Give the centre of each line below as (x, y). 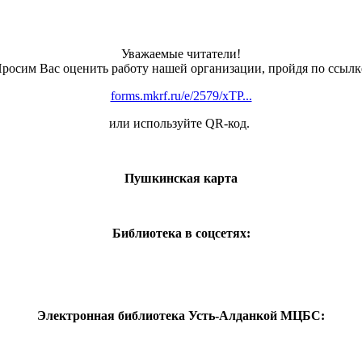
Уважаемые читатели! (181, 53)
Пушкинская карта (181, 178)
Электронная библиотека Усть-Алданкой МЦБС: (181, 315)
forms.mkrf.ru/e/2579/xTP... (181, 95)
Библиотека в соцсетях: (181, 233)
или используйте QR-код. (181, 123)
